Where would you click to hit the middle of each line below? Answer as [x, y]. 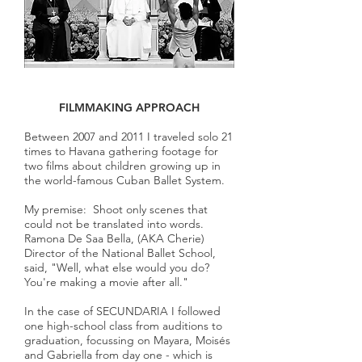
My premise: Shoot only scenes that [116, 209]
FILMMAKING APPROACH [129, 107]
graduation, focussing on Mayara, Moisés [127, 340]
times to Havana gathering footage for [121, 151]
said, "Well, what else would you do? [118, 267]
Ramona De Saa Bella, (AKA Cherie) [114, 238]
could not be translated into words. [119, 224]
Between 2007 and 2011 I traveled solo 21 [128, 137]
